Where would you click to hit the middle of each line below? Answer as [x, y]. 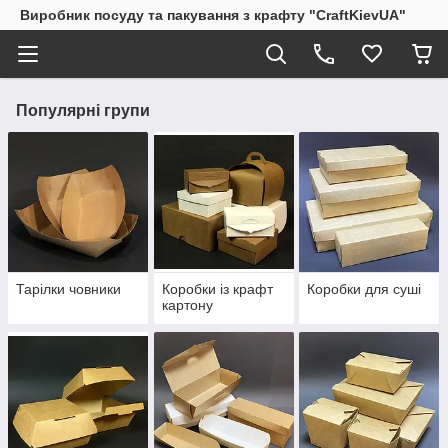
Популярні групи [83, 110]
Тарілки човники [68, 289]
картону [187, 305]
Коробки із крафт [217, 289]
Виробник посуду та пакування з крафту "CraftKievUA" [213, 15]
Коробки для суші [364, 289]
